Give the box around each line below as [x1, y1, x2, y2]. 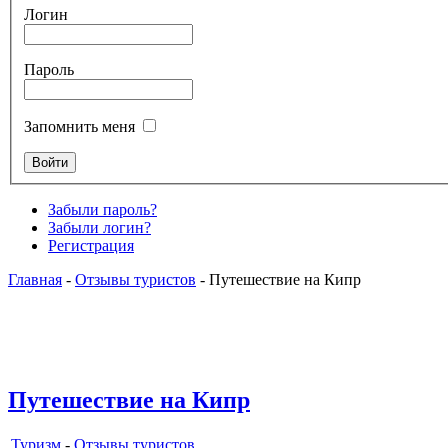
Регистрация [48, 236, 134, 254]
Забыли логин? [48, 218, 151, 236]
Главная [8, 270, 62, 288]
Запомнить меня [24, 117, 135, 135]
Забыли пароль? [48, 200, 157, 218]
